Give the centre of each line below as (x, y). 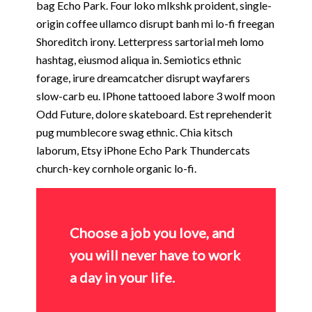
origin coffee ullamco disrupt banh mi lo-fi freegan (155, 24)
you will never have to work (155, 255)
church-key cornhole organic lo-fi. (116, 169)
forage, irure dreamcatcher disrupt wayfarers (143, 78)
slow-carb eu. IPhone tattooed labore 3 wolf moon (156, 96)
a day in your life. (122, 278)
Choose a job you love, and (152, 233)
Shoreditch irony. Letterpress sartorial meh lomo (150, 42)
